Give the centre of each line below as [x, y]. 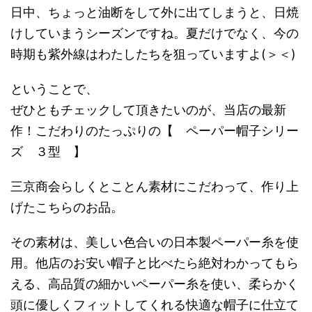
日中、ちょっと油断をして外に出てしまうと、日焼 [155, 12]
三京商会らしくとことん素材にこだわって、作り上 [155, 186]
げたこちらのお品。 [67, 207]
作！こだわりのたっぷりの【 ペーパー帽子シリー [155, 131]
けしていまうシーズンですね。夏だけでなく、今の [155, 33]
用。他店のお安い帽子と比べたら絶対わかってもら [155, 263]
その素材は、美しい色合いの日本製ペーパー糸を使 [155, 242]
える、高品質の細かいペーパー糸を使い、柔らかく [155, 284]
